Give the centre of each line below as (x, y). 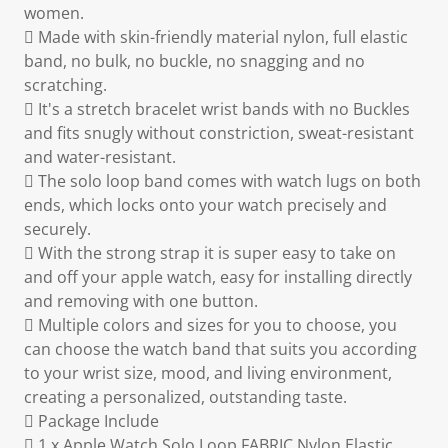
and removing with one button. (141, 301)
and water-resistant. (100, 157)
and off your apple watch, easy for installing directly (218, 277)
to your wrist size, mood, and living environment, (208, 373)
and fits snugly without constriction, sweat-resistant (219, 133)
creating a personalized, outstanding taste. (185, 397)
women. (54, 13)
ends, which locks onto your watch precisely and (205, 205)
